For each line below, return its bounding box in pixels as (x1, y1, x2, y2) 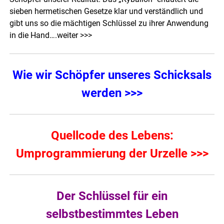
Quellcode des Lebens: (50, 128, 173, 143)
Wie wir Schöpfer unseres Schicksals (12, 68, 211, 82)
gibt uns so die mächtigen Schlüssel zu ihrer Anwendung (9, 18, 209, 28)
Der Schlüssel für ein (56, 189, 167, 203)
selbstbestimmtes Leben (45, 207, 178, 221)
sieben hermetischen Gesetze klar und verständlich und (9, 6, 203, 16)
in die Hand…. (9, 30, 57, 40)
